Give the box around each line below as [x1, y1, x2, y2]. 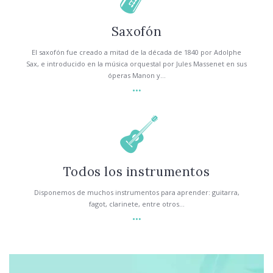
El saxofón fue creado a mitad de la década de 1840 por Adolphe [32, 48, 241, 57]
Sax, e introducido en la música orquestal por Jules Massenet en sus [26, 59, 247, 69]
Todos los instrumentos [63, 163, 210, 180]
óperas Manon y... [107, 71, 166, 80]
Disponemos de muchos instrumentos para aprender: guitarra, [34, 187, 239, 197]
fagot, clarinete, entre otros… [88, 199, 185, 208]
